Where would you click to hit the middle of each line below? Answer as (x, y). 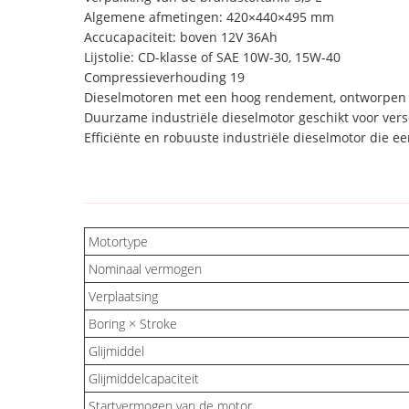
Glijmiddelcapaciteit (144, 378)
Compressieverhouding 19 (164, 77)
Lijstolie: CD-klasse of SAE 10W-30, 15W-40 (212, 57)
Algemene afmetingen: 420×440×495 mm (209, 17)
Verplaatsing (123, 296)
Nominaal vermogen (145, 269)
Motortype (118, 241)
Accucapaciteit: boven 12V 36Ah (181, 37)
